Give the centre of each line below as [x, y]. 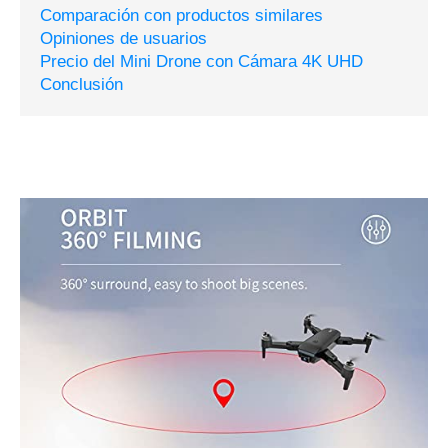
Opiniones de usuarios [123, 39]
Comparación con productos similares [181, 16]
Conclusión [81, 85]
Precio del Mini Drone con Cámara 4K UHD [201, 62]
